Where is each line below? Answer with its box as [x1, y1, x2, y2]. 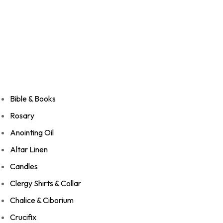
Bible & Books [10, 94, 56, 104]
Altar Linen [10, 144, 48, 155]
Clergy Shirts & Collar [10, 178, 81, 189]
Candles [10, 161, 38, 172]
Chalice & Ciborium [10, 195, 74, 206]
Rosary [10, 111, 34, 121]
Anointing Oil [10, 127, 54, 138]
